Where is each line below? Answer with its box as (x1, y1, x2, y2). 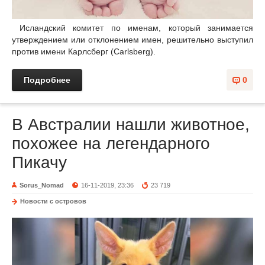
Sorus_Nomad (20, 182, 64, 189)
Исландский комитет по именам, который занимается (12, 23, 253, 33)
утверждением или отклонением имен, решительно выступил (12, 35, 253, 45)
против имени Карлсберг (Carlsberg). (12, 47, 156, 57)
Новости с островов (20, 198, 86, 205)
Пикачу (12, 153, 67, 172)
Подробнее (24, 75, 70, 85)
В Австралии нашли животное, (12, 115, 250, 134)
